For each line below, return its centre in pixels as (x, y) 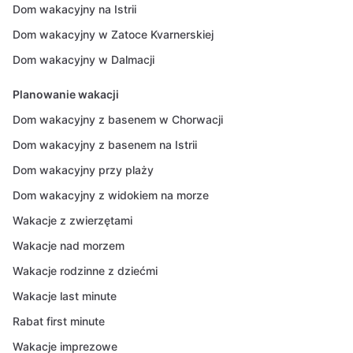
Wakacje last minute (65, 296)
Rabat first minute (59, 321)
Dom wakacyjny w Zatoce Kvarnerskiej (113, 34)
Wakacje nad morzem (69, 245)
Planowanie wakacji (66, 94)
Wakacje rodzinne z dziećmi (85, 271)
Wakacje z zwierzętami (72, 220)
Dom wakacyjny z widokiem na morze (111, 195)
